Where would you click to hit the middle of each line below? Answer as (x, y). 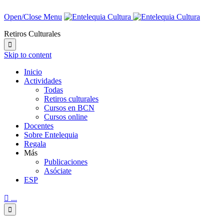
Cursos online (66, 117)
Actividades (43, 81)
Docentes (39, 126)
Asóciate (58, 171)
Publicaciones (66, 162)
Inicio (33, 72)
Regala (35, 144)
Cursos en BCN (69, 108)
